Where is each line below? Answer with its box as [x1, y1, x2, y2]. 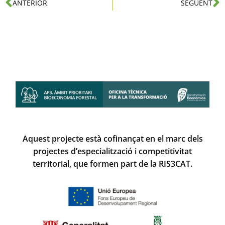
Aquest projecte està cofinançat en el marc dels [22, 133, 203, 145]
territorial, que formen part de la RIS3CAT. [33, 158, 192, 170]
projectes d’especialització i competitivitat [33, 146, 192, 157]
